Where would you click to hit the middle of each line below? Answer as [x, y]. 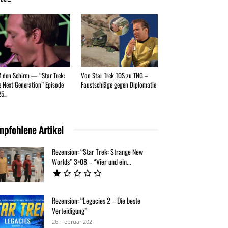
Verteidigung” [69, 210]
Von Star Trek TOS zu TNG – [114, 75]
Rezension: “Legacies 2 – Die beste [96, 200]
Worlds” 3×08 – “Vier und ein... [92, 161]
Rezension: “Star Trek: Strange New [97, 151]
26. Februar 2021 [74, 221]
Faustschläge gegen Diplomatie [118, 84]
